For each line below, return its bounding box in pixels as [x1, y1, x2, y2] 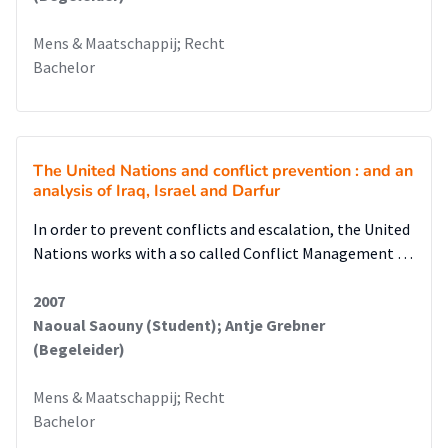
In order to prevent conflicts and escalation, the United [33, 219, 410, 239]
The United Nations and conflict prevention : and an [33, 160, 413, 182]
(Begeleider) [33, 339, 125, 359]
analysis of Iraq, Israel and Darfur [33, 180, 280, 202]
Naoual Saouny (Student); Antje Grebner [33, 315, 325, 335]
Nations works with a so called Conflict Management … [33, 243, 413, 263]
